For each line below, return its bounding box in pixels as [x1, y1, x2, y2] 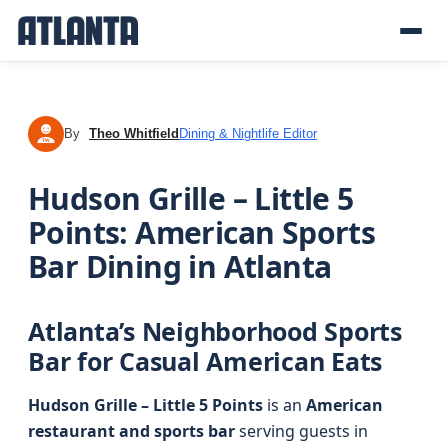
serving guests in [235, 420, 368, 442]
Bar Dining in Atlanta [28, 246, 332, 287]
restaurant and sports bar [28, 420, 235, 442]
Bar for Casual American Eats [28, 344, 382, 378]
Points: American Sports [28, 212, 376, 253]
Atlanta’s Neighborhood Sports [28, 314, 402, 348]
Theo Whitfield [89, 126, 179, 141]
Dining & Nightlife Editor [179, 126, 317, 141]
